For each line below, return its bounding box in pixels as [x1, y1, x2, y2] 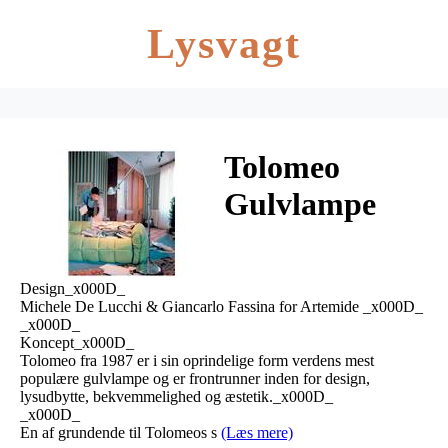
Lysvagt [146, 21, 302, 67]
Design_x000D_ [20, 279, 125, 297]
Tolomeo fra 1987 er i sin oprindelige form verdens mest [20, 351, 374, 369]
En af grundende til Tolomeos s [20, 423, 221, 441]
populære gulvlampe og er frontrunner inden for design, [20, 369, 370, 387]
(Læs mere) [221, 423, 293, 441]
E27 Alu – [224, 223, 357, 260]
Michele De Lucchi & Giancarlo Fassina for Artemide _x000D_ [20, 297, 423, 315]
